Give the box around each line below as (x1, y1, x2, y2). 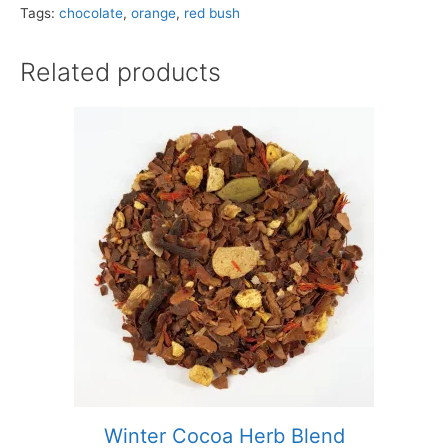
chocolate (59, 4, 123, 21)
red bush (184, 4, 240, 21)
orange (131, 4, 176, 21)
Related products (20, 56, 221, 87)
